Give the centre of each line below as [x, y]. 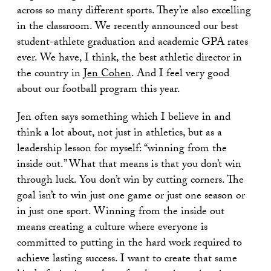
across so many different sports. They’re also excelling [134, 11]
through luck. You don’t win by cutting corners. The [130, 181]
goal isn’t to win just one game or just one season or [131, 197]
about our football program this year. [99, 90]
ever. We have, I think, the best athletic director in [129, 59]
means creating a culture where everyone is [112, 228]
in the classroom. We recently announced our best [128, 27]
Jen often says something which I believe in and [124, 118]
